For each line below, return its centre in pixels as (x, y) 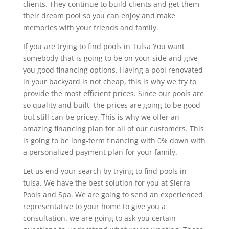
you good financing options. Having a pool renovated (113, 70)
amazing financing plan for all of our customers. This (113, 128)
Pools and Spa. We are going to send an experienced (113, 194)
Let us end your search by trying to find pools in (105, 171)
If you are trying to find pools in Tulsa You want (104, 46)
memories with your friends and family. (90, 27)
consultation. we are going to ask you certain (99, 218)
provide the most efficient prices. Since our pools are (113, 93)
